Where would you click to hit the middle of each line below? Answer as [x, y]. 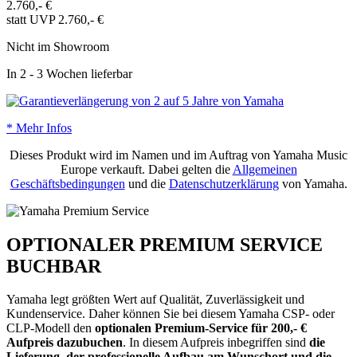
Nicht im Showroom [58, 46]
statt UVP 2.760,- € [55, 19]
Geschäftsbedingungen [67, 183]
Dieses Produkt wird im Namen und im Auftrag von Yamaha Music [178, 155]
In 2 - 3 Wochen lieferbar [69, 73]
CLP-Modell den [51, 328]
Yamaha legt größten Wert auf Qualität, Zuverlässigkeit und [155, 300]
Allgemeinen [265, 169]
